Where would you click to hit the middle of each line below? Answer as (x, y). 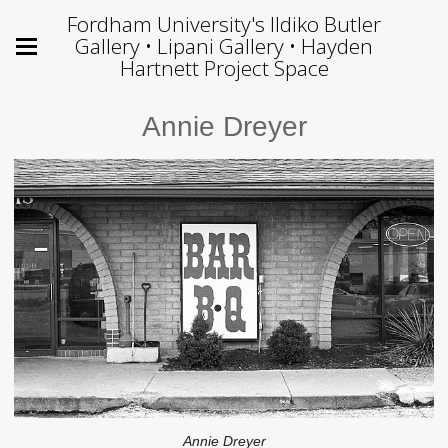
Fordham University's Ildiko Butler (224, 24)
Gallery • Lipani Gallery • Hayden (224, 46)
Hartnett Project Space (224, 68)
